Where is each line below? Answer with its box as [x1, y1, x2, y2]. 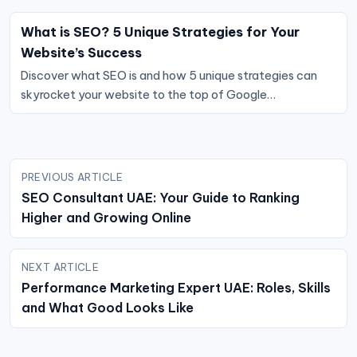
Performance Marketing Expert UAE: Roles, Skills [21, 279, 331, 296]
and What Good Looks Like [21, 299, 194, 316]
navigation [9, 171, 74, 188]
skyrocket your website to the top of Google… [20, 86, 276, 102]
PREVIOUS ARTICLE [21, 170, 124, 183]
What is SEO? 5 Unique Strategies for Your [20, 23, 300, 40]
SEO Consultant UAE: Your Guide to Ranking [21, 189, 300, 206]
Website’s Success [20, 44, 142, 61]
